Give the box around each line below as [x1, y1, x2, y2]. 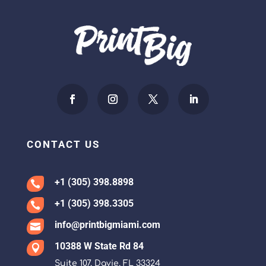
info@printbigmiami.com [54, 219, 160, 231]
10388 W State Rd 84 [54, 240, 144, 252]
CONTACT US [26, 138, 100, 151]
